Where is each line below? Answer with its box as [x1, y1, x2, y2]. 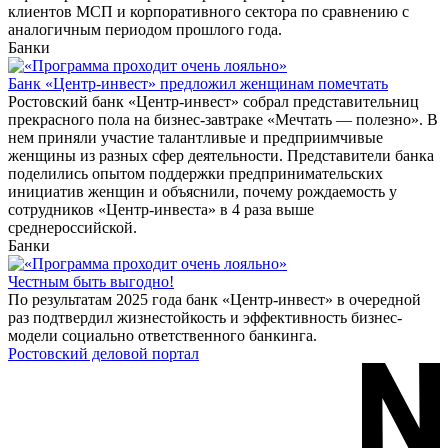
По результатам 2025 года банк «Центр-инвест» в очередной [8, 290, 421, 308]
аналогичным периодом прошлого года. [8, 20, 282, 38]
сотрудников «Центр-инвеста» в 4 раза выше [8, 200, 314, 218]
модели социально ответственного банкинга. [8, 326, 317, 344]
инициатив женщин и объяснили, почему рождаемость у [8, 182, 397, 200]
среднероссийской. [8, 218, 137, 236]
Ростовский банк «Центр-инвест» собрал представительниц [8, 92, 419, 110]
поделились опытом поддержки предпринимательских [8, 164, 383, 182]
